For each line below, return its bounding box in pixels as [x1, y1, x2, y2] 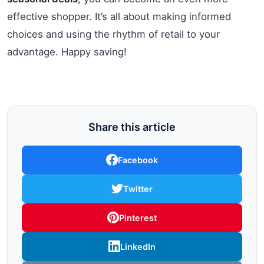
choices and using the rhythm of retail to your [7, 28, 220, 40]
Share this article [88, 120, 176, 133]
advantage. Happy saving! [7, 45, 127, 58]
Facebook [118, 154, 158, 165]
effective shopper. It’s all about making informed [7, 10, 231, 22]
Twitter [123, 183, 153, 194]
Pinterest [119, 212, 157, 223]
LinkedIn [120, 241, 156, 252]
